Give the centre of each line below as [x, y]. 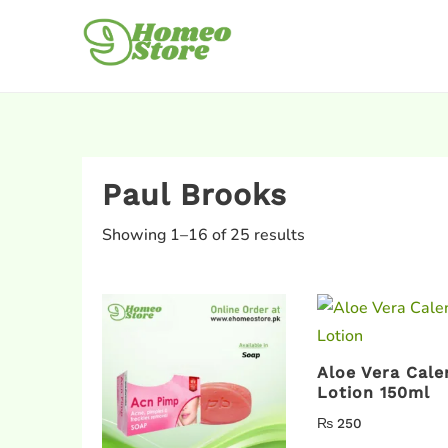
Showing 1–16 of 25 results [203, 235]
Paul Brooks [194, 194]
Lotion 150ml [374, 392]
